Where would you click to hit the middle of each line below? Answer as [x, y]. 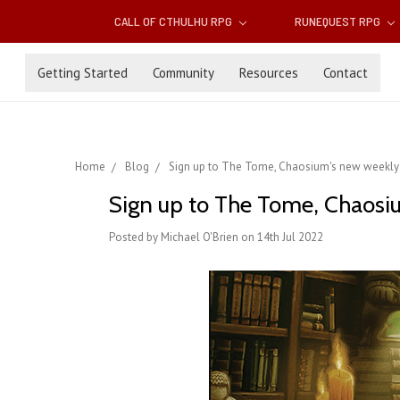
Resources [269, 72]
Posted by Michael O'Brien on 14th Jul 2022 [216, 237]
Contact [346, 72]
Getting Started [83, 72]
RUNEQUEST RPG [338, 21]
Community [183, 72]
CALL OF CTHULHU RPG [175, 21]
